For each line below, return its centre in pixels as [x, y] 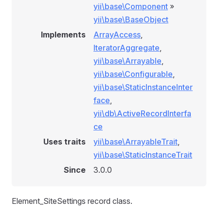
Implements [63, 35]
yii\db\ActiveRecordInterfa [142, 113]
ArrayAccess [117, 35]
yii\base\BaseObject [131, 19]
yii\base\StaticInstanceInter [143, 87]
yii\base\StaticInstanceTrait [143, 155]
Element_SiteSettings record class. [72, 201]
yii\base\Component [131, 6]
